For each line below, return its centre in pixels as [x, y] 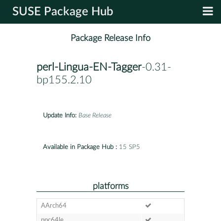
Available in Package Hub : [80, 147]
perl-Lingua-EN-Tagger [89, 67]
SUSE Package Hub [63, 12]
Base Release [95, 115]
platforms [110, 186]
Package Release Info [110, 38]
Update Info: [60, 115]
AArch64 [54, 206]
